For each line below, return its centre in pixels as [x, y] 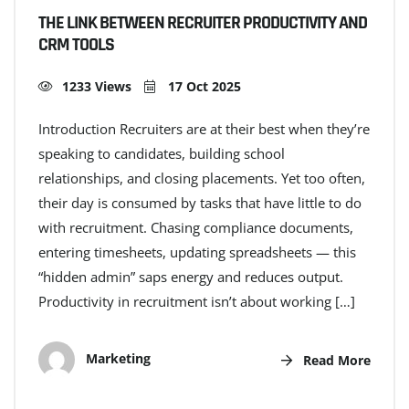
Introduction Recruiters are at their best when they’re [204, 129]
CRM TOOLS [76, 45]
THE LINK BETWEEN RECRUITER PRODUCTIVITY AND [203, 23]
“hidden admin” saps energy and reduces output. [191, 277]
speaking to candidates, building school [162, 154]
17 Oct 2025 [203, 87]
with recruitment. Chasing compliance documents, [196, 228]
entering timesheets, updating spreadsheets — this [197, 252]
